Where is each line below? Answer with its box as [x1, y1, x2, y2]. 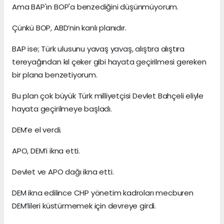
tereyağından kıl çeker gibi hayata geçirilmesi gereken [12, 56, 206, 67]
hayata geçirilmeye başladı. [12, 103, 112, 114]
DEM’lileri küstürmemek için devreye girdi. [12, 200, 156, 211]
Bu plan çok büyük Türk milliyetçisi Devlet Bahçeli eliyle [12, 90, 204, 101]
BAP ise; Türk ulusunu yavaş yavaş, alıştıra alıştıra [12, 43, 185, 54]
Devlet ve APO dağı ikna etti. [12, 166, 114, 177]
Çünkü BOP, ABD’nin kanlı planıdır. [12, 22, 126, 33]
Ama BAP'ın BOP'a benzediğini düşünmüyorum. [12, 1, 178, 12]
